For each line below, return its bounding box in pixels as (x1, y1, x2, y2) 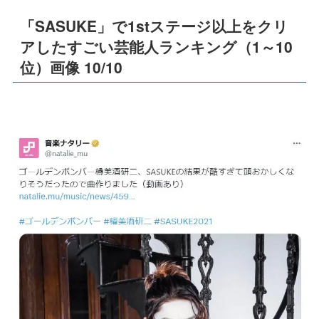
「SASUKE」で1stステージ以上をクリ (20, 15, 289, 37)
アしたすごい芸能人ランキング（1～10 (20, 36, 293, 58)
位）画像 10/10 (20, 56, 123, 78)
